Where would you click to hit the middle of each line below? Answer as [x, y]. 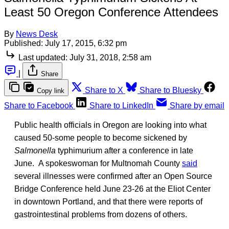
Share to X [104, 90]
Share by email [197, 105]
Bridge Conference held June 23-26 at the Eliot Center [112, 189]
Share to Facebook [39, 105]
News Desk [37, 34]
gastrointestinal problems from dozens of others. [101, 214]
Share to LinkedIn [121, 105]
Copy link [51, 90]
